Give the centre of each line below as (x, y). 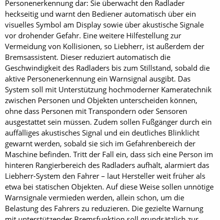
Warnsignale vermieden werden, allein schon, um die (95, 197)
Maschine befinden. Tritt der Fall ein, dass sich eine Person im (109, 154)
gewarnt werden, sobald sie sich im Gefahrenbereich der (100, 143)
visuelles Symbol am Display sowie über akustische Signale (104, 25)
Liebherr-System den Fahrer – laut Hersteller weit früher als (105, 176)
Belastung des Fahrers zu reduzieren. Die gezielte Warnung (104, 208)
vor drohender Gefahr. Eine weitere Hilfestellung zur (93, 35)
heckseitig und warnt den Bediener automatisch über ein (100, 14)
